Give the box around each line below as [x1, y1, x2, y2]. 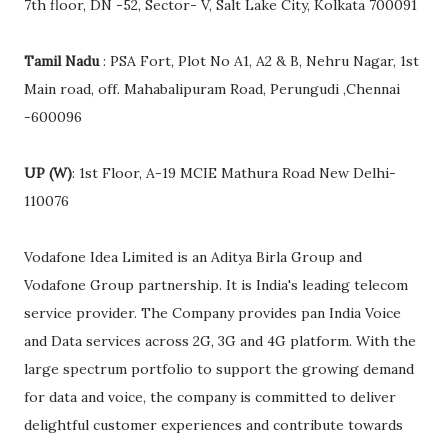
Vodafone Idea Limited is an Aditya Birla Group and [24, 248, 362, 267]
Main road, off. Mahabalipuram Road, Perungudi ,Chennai [24, 80, 400, 99]
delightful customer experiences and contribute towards [24, 416, 403, 435]
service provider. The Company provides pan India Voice [24, 304, 401, 323]
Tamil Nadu [24, 52, 103, 71]
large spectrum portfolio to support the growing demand [24, 360, 414, 379]
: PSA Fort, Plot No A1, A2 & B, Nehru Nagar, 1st [103, 52, 419, 71]
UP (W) [24, 164, 72, 183]
